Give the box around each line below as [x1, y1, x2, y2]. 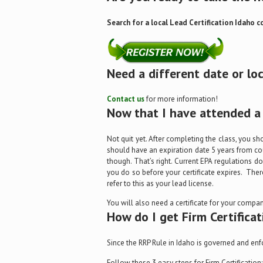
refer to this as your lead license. [107, 178, 214, 188]
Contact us [107, 93, 144, 104]
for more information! [144, 93, 218, 104]
